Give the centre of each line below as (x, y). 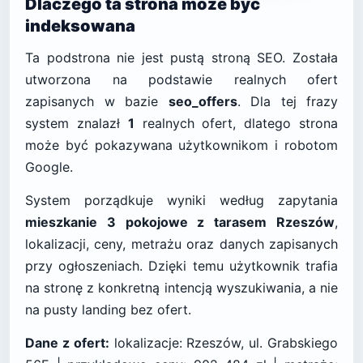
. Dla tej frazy (287, 101)
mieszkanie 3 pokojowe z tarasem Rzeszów (180, 222)
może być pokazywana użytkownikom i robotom (181, 145)
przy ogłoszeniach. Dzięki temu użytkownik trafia (181, 266)
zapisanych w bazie (97, 101)
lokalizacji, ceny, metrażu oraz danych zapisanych (181, 244)
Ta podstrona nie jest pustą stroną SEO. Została (181, 58)
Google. (49, 167)
